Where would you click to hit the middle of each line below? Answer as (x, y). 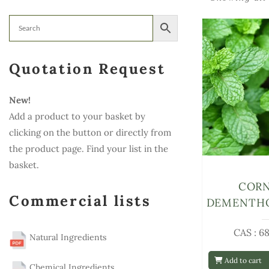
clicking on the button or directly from (90, 132)
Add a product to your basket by (77, 116)
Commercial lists (80, 201)
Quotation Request (87, 69)
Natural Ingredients (67, 237)
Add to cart (242, 260)
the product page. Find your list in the (89, 149)
